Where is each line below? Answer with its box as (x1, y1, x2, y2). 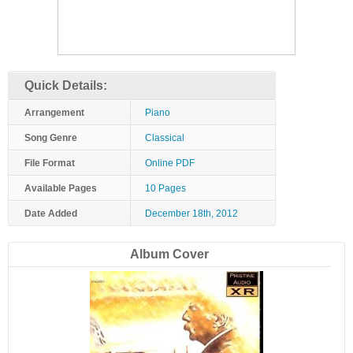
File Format (24, 158, 75, 169)
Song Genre (24, 132, 77, 143)
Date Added (24, 208, 77, 219)
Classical (145, 132, 184, 143)
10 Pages (145, 183, 186, 194)
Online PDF (145, 158, 195, 169)
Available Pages (24, 183, 97, 194)
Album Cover (130, 247, 210, 261)
